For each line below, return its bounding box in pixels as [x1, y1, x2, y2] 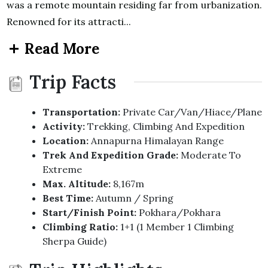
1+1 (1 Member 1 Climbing [117, 220, 234, 233]
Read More [24, 39, 99, 58]
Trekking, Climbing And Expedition [87, 120, 245, 132]
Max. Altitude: [42, 177, 111, 190]
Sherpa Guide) [42, 234, 106, 247]
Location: [42, 134, 91, 147]
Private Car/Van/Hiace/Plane [120, 105, 262, 118]
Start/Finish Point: [42, 206, 136, 218]
